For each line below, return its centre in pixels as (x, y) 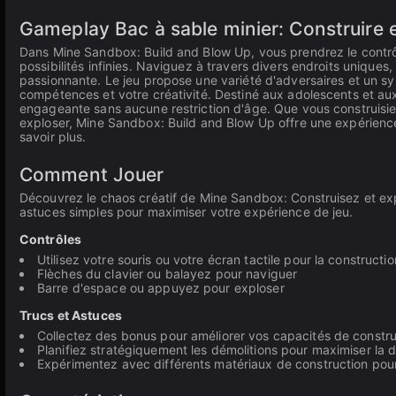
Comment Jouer (92, 175)
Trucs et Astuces (71, 315)
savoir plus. (53, 137)
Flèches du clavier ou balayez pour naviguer (168, 274)
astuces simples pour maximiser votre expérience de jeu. (187, 212)
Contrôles (51, 239)
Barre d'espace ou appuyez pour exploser (161, 288)
